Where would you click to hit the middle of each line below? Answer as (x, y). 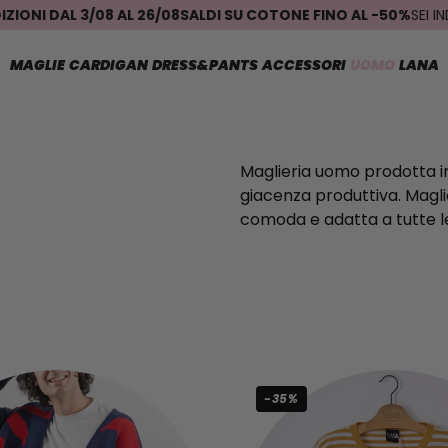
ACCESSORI (303, 64)
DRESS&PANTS (204, 64)
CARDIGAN (108, 64)
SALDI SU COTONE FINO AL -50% (252, 14)
